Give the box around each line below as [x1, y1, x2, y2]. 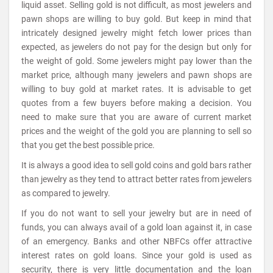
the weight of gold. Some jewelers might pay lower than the [21, 56, 252, 66]
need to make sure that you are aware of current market [21, 112, 252, 122]
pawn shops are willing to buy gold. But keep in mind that [21, 14, 252, 24]
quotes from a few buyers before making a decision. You [21, 98, 252, 108]
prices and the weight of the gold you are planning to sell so [21, 126, 252, 136]
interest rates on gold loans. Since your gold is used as [21, 250, 252, 260]
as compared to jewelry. [21, 188, 110, 198]
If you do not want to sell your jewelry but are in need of [21, 208, 252, 218]
